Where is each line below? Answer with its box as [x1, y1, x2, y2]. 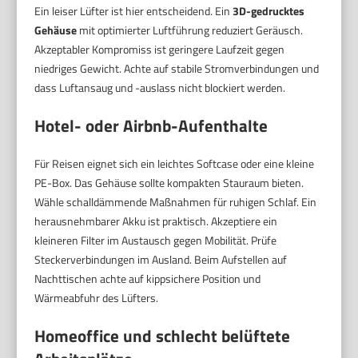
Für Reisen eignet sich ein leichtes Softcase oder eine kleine [34, 155, 315, 173]
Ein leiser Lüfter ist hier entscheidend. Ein [34, 2, 233, 20]
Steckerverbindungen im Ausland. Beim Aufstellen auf [34, 251, 288, 268]
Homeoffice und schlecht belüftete [34, 323, 291, 349]
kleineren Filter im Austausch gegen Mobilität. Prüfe [34, 232, 277, 249]
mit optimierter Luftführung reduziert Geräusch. [77, 22, 304, 39]
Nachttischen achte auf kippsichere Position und [34, 270, 261, 288]
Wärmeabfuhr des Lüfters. [34, 289, 159, 307]
